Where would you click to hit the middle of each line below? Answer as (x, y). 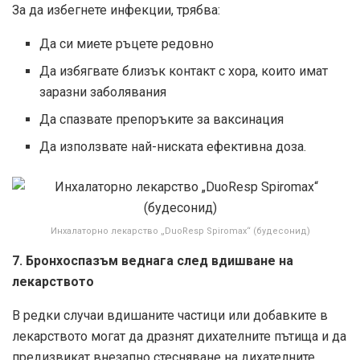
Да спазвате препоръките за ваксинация (162, 120)
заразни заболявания (103, 92)
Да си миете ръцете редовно (127, 44)
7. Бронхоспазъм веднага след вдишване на (153, 261)
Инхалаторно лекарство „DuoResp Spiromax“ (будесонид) (180, 231)
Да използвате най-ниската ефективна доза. (173, 147)
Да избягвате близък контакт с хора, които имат (184, 72)
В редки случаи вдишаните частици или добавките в (170, 316)
